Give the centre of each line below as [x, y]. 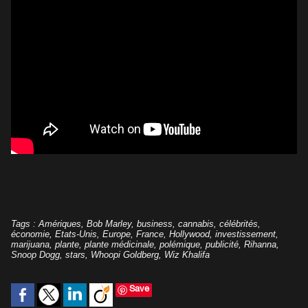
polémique [180, 245]
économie [30, 234]
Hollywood [189, 234]
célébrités [239, 224]
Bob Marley [109, 224]
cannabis [196, 224]
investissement [245, 234]
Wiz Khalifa [187, 255]
